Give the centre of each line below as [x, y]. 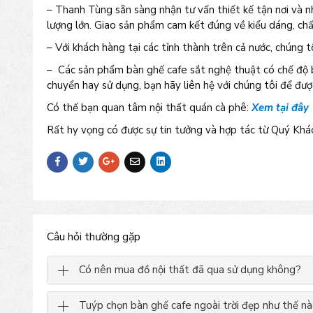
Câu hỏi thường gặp [94, 237]
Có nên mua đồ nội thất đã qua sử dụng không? [190, 270]
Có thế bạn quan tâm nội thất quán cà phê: [149, 108]
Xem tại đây [280, 108]
